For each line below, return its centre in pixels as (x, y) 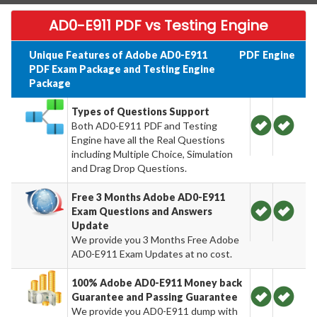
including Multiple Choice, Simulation (152, 154)
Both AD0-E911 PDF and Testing (145, 125)
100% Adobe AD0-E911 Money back (157, 282)
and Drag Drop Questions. (129, 168)
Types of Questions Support (141, 111)
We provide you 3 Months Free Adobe (156, 239)
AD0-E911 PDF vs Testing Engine (158, 25)
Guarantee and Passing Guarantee (155, 296)
